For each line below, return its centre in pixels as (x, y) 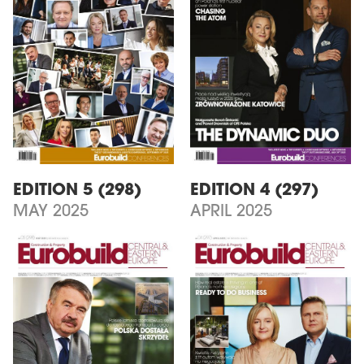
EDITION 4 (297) (254, 191)
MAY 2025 (51, 212)
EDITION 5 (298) (77, 191)
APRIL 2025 (231, 212)
